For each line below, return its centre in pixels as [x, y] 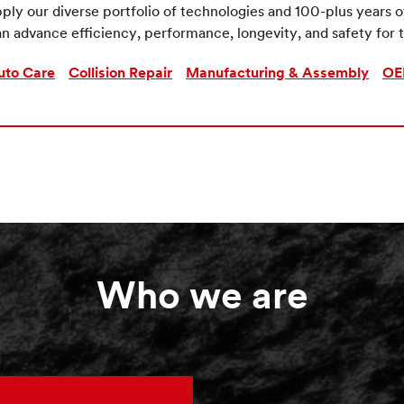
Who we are [202, 299]
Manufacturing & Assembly [277, 74]
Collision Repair [120, 74]
